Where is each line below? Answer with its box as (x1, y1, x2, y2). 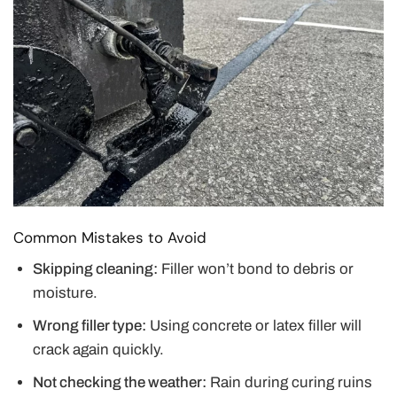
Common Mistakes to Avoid (13, 227, 206, 247)
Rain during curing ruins (206, 374, 373, 392)
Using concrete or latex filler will (146, 317, 362, 335)
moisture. (33, 284, 98, 302)
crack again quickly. (33, 341, 165, 359)
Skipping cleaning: (33, 261, 159, 278)
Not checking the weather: (33, 374, 207, 392)
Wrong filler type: (33, 317, 147, 335)
